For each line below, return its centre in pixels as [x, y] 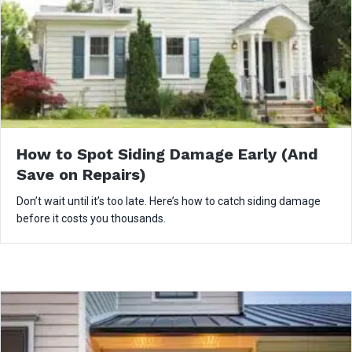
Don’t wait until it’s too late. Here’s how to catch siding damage [169, 202]
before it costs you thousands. [91, 219]
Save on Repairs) [81, 175]
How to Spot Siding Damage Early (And [167, 154]
